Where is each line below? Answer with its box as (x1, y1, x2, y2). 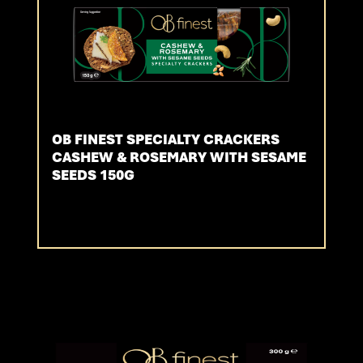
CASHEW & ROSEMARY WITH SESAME (52, 148, 307, 167)
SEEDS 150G (52, 166, 135, 185)
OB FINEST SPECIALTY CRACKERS (52, 130, 280, 149)
